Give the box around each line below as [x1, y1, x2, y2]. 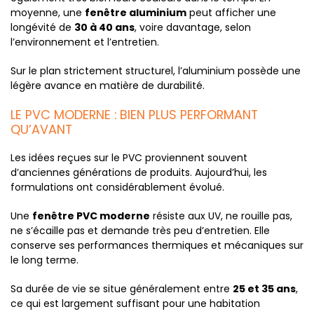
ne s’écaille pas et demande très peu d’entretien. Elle [11, 224, 270, 238]
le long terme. [11, 253, 78, 267]
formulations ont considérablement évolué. [11, 180, 224, 194]
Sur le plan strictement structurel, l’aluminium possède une [11, 64, 301, 78]
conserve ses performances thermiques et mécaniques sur [11, 238, 303, 252]
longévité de [11, 20, 74, 34]
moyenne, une [11, 6, 85, 20]
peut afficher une [186, 6, 276, 20]
